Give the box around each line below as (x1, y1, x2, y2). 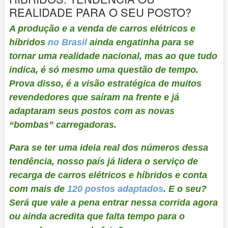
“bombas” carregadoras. (9, 119, 117, 130)
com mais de (9, 183, 67, 194)
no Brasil (47, 37, 87, 47)
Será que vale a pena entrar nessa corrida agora (9, 197, 218, 208)
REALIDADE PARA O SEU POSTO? (9, 4, 191, 20)
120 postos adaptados (67, 183, 163, 194)
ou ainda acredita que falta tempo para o (9, 211, 185, 221)
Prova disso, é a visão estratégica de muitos (9, 78, 202, 89)
